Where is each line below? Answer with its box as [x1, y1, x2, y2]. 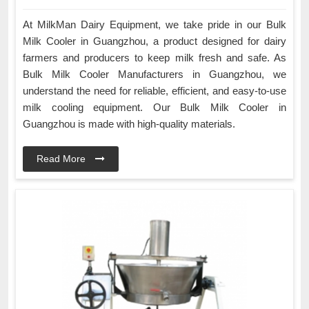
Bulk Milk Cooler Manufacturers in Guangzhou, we [23, 68, 286, 80]
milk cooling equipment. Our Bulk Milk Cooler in [23, 101, 286, 113]
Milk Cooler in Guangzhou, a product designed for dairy [23, 34, 286, 47]
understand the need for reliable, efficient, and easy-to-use [23, 84, 286, 97]
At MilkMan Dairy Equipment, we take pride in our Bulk [23, 18, 286, 30]
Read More [37, 152, 88, 164]
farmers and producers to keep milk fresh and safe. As [23, 51, 286, 63]
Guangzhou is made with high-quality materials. [23, 117, 235, 130]
